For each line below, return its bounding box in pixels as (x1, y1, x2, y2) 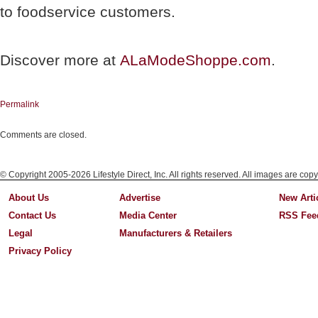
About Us (9, 192, 50, 203)
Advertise (119, 192, 160, 203)
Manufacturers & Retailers (119, 228, 232, 238)
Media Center (119, 210, 177, 221)
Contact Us (9, 210, 57, 221)
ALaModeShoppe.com (120, 52, 271, 68)
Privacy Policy (9, 246, 72, 256)
